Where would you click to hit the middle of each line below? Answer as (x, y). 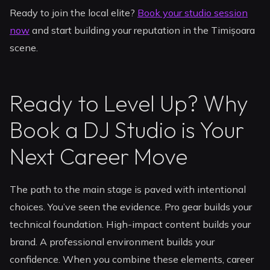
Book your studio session (193, 13)
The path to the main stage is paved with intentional (128, 190)
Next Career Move (99, 156)
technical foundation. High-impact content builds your (130, 224)
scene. (24, 48)
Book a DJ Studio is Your (127, 130)
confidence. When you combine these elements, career (132, 259)
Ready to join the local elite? (74, 13)
